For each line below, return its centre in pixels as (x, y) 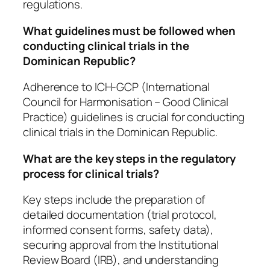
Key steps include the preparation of (114, 200)
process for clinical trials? (91, 173)
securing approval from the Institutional (121, 245)
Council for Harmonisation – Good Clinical (126, 102)
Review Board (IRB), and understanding (121, 260)
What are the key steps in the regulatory (129, 158)
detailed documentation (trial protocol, (120, 215)
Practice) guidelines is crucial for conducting (134, 117)
